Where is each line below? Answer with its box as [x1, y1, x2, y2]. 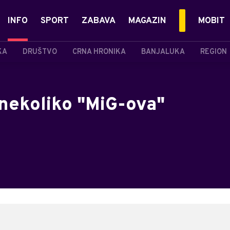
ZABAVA [82, 15, 116, 27]
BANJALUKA [141, 47, 185, 56]
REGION [200, 47, 227, 56]
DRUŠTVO [23, 47, 57, 56]
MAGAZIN [128, 15, 166, 27]
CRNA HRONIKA [72, 47, 126, 56]
